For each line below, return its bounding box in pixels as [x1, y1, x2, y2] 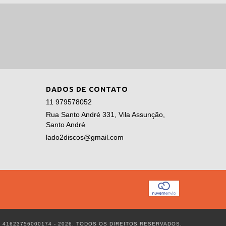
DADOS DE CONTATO [46, 85, 128, 93]
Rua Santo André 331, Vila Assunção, [46, 110, 165, 119]
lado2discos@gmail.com [46, 133, 124, 141]
